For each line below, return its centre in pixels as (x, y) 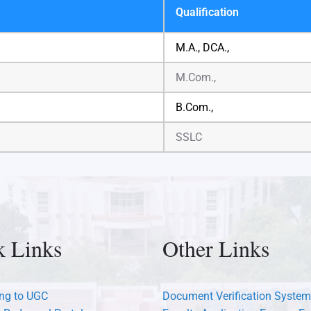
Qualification (207, 12)
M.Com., (196, 77)
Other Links (216, 248)
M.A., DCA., (202, 47)
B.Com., (194, 107)
